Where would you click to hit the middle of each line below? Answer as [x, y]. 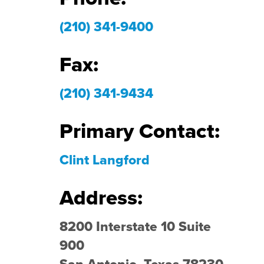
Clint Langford [105, 161]
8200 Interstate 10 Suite [136, 227]
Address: [101, 198]
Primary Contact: [140, 132]
